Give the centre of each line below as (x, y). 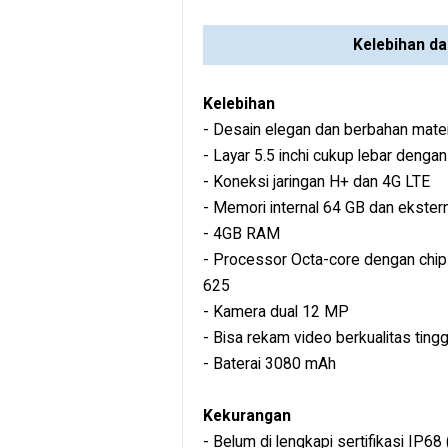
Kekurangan (247, 416)
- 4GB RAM (241, 234)
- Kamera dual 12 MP (276, 312)
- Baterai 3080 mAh (269, 364)
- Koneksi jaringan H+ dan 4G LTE (316, 182)
